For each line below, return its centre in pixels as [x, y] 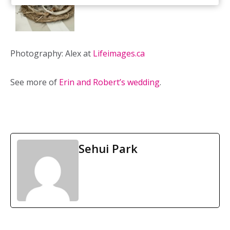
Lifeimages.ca [119, 54]
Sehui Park [108, 149]
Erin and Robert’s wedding [109, 82]
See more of [35, 82]
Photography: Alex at [52, 54]
